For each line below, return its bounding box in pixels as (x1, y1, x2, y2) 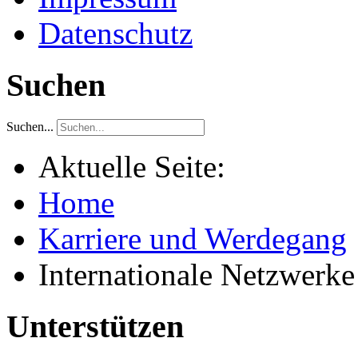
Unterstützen (6, 308, 184, 344)
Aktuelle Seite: (38, 149, 241, 184)
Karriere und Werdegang (38, 221, 347, 256)
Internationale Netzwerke (38, 257, 355, 292)
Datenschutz (38, 16, 193, 51)
